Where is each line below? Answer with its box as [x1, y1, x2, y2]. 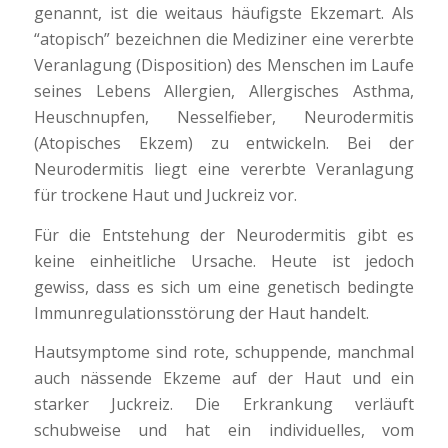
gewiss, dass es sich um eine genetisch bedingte [33, 275, 415, 298]
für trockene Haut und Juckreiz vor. [33, 183, 297, 206]
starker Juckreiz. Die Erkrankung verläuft [33, 393, 415, 416]
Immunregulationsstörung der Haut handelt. [33, 301, 369, 324]
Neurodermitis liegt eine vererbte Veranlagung [33, 157, 415, 180]
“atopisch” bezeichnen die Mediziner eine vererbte [33, 27, 415, 50]
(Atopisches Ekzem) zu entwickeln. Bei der [33, 131, 415, 154]
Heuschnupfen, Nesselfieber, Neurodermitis [33, 105, 415, 128]
